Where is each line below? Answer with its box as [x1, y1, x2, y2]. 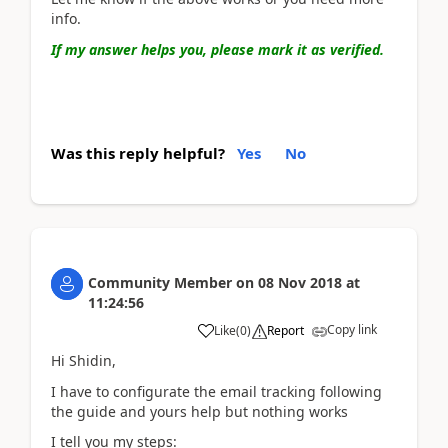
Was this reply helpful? [51, 143, 225, 163]
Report [267, 322, 304, 339]
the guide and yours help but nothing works [51, 401, 348, 421]
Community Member [88, 273, 232, 292]
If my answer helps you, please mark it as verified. [51, 39, 384, 59]
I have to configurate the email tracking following [51, 381, 382, 401]
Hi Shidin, [51, 351, 116, 370]
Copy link [327, 321, 377, 338]
